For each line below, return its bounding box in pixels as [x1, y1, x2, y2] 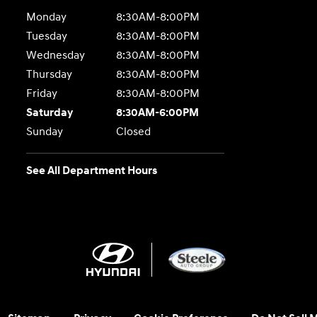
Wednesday [26, 48, 86, 62]
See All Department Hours [26, 163, 158, 178]
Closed [115, 125, 151, 139]
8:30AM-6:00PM [115, 105, 199, 120]
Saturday [26, 105, 74, 120]
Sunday [26, 125, 64, 139]
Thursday [26, 67, 73, 81]
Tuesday [26, 29, 68, 43]
